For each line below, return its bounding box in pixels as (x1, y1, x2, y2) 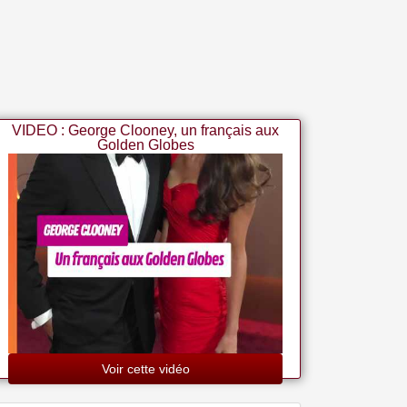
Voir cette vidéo (101, 362, 190, 376)
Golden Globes (96, 137, 194, 153)
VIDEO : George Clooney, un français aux (12, 123, 280, 138)
